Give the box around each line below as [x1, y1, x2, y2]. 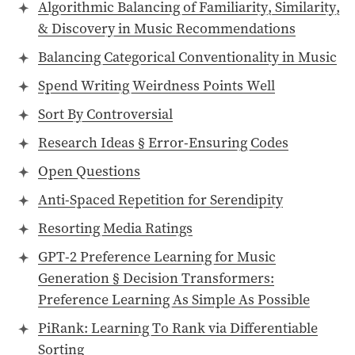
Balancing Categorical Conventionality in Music [37, 47, 337, 67]
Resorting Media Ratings [37, 218, 193, 239]
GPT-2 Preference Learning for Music [37, 246, 276, 267]
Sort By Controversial [37, 104, 173, 124]
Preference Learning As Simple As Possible [37, 289, 310, 310]
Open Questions [37, 161, 140, 181]
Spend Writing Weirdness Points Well [37, 75, 275, 96]
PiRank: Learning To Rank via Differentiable [37, 318, 318, 338]
